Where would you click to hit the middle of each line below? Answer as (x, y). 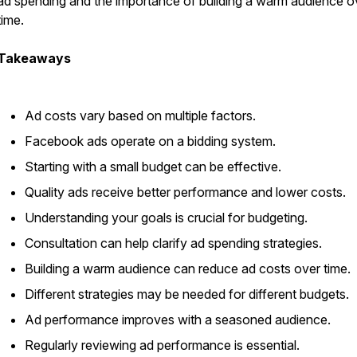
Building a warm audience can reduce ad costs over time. (188, 269)
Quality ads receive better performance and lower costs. (185, 192)
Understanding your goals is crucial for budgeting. (166, 218)
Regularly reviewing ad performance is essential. (162, 345)
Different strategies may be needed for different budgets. (187, 294)
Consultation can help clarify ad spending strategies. (173, 243)
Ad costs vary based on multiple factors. (140, 116)
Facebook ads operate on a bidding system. (150, 141)
